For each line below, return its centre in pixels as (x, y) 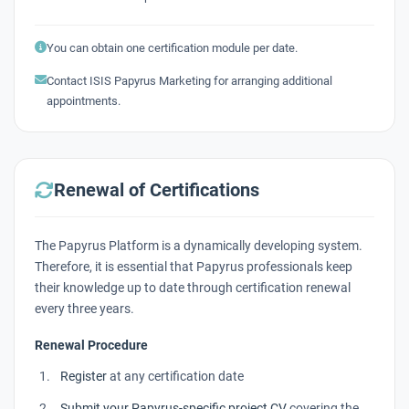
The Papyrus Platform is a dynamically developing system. (199, 245)
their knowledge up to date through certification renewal (193, 287)
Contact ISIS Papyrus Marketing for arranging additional (189, 80)
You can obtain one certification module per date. (172, 47)
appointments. (84, 100)
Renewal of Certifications (157, 189)
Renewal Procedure (91, 345)
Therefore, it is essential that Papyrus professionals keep (194, 266)
